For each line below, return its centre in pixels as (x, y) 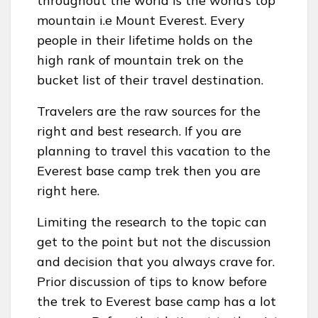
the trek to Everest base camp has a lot (157, 302)
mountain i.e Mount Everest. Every (141, 21)
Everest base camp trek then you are (149, 171)
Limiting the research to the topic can (152, 222)
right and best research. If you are (139, 131)
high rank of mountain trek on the (140, 60)
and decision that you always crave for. (156, 262)
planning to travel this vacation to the (154, 151)
